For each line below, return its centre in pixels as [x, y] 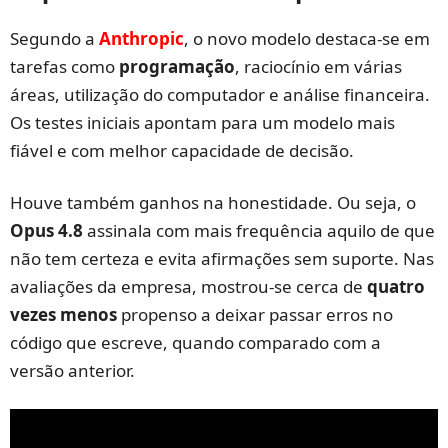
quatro [396, 287]
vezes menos [63, 315]
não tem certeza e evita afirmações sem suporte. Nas [222, 259]
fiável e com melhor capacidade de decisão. [182, 151]
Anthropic [141, 39]
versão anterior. [72, 371]
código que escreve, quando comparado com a [195, 343]
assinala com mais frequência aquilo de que [259, 231]
